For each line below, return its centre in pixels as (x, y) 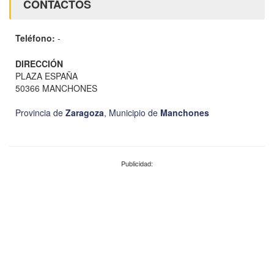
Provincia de (40, 112)
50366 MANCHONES (56, 88)
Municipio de (135, 112)
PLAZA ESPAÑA (46, 76)
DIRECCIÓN (39, 64)
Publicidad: (137, 163)
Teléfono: (35, 38)
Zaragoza (85, 112)
